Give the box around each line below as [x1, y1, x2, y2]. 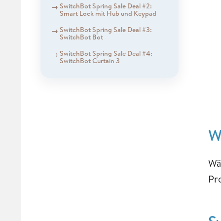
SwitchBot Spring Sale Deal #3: [59, 24, 152, 35]
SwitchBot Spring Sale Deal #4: [59, 48, 152, 58]
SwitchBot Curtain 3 [59, 55, 120, 66]
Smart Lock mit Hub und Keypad [59, 8, 156, 18]
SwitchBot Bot [59, 32, 103, 42]
